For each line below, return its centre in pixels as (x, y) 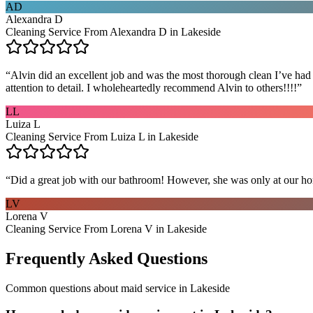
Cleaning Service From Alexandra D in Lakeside (113, 31)
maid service (148, 288)
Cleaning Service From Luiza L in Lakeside (102, 136)
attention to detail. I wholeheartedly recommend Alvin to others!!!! (151, 87)
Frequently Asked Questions (107, 258)
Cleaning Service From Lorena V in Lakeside (106, 228)
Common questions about (63, 288)
